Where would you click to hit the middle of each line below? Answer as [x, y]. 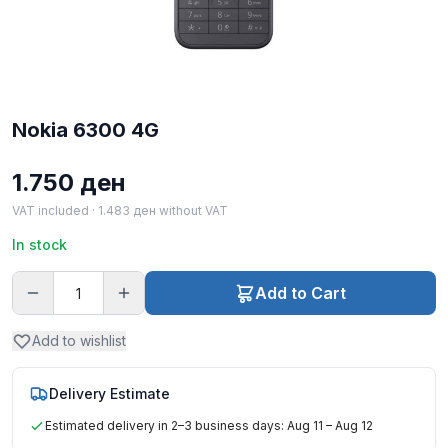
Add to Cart [300, 293]
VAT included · [55, 210]
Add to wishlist [79, 340]
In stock [39, 244]
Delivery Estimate [109, 393]
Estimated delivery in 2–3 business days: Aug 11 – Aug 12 [209, 425]
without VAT [192, 210]
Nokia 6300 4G [85, 130]
